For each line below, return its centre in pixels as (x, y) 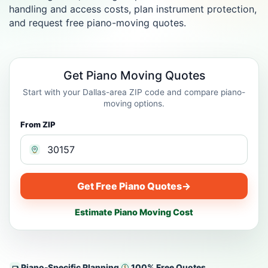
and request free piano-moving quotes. (98, 23)
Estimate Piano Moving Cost (134, 212)
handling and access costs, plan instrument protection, (133, 9)
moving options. (134, 103)
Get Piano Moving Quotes (134, 75)
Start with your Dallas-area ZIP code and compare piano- (134, 92)
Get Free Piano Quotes (130, 186)
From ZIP (38, 124)
